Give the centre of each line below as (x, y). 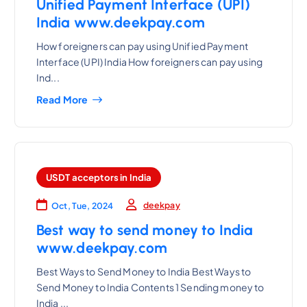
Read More (62, 100)
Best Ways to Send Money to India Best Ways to (144, 271)
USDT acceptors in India (99, 177)
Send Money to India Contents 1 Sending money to (150, 287)
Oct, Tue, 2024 (83, 206)
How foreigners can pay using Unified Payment (142, 46)
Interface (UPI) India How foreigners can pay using (149, 61)
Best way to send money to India (145, 230)
